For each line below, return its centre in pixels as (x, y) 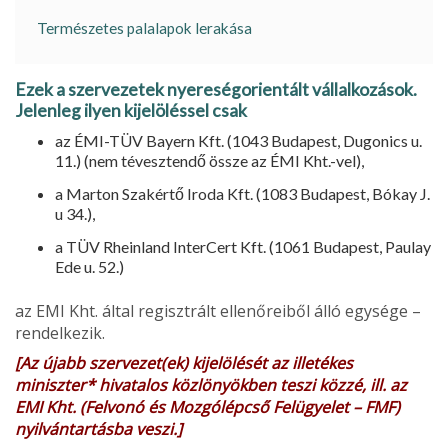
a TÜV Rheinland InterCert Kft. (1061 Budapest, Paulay (243, 246)
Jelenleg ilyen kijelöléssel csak (131, 110)
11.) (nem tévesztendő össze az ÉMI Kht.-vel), (209, 160)
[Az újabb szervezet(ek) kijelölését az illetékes (184, 362)
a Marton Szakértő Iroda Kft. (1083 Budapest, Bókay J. (242, 193)
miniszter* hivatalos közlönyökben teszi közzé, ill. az (211, 384)
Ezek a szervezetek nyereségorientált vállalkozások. (216, 89)
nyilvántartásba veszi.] (98, 428)
